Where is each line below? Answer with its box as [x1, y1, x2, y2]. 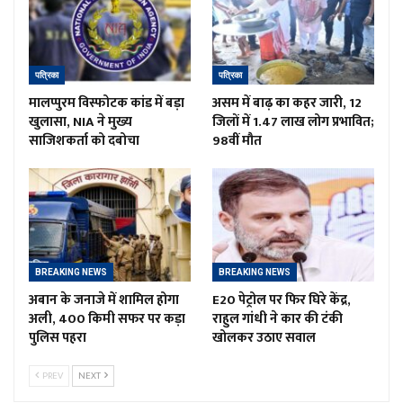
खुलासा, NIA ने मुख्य [29, 110, 132, 133]
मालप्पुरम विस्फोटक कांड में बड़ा [29, 91, 184, 114]
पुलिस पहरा [29, 326, 86, 349]
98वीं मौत [212, 129, 262, 152]
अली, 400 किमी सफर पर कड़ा [29, 307, 185, 330]
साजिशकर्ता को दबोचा [29, 129, 139, 152]
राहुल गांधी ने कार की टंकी [212, 307, 343, 330]
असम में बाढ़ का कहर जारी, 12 [212, 91, 362, 114]
